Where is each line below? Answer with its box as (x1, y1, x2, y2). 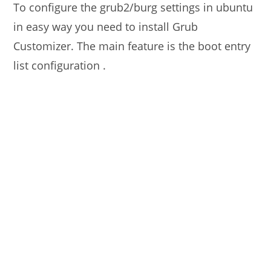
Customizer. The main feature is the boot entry (13, 39, 251, 53)
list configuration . (13, 58, 106, 73)
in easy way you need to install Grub (13, 19, 198, 34)
